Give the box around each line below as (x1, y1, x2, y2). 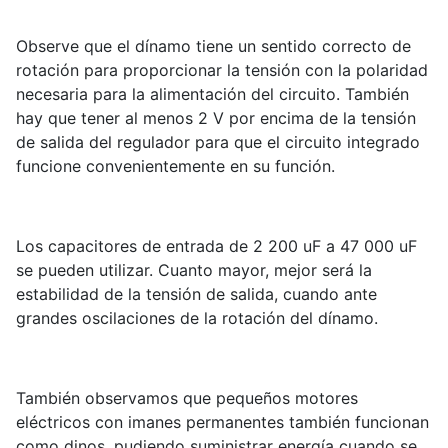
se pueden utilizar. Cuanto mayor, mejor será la (16, 260, 372, 281)
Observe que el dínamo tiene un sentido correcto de (16, 36, 411, 57)
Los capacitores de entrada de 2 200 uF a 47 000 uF (16, 236, 417, 257)
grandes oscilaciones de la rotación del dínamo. (16, 308, 378, 329)
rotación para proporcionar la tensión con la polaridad (16, 60, 428, 81)
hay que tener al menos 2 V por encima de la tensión (16, 108, 416, 129)
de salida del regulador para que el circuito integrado (16, 132, 420, 153)
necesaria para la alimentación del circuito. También (16, 84, 409, 105)
